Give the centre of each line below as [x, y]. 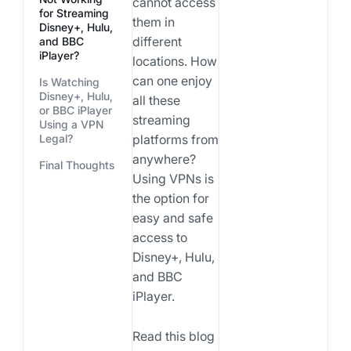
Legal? [56, 138]
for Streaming [74, 13]
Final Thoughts [76, 165]
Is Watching [69, 81]
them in [153, 22]
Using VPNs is [173, 179]
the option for [170, 199]
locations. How [174, 62]
